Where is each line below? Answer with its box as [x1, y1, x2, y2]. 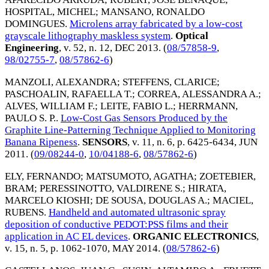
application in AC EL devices [5, 231, 128, 242]
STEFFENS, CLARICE [122, 76, 217, 88]
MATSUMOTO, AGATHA [86, 171, 194, 182]
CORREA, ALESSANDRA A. [138, 88, 258, 100]
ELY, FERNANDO [5, 171, 80, 182]
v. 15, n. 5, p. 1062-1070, [5, 243, 112, 254]
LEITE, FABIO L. [100, 100, 173, 112]
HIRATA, [188, 183, 226, 194]
